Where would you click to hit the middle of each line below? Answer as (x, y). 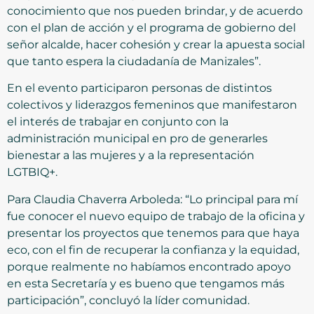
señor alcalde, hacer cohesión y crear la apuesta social (156, 45)
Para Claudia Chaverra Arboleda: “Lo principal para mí (152, 199)
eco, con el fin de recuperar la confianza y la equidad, (153, 250)
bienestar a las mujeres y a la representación (131, 156)
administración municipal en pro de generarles (137, 139)
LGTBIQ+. (32, 172)
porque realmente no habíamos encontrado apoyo (149, 266)
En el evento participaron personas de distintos (139, 88)
